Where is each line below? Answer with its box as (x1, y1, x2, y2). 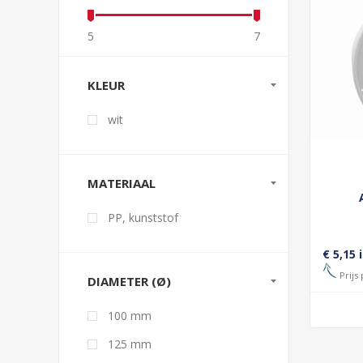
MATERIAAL (88, 175, 156, 191)
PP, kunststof (108, 210, 178, 225)
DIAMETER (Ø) (88, 273, 171, 289)
